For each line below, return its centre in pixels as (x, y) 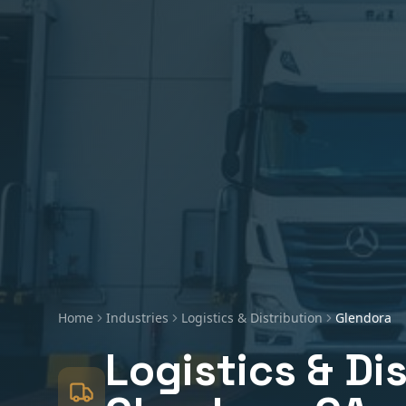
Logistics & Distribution (252, 317)
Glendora (363, 317)
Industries (137, 317)
